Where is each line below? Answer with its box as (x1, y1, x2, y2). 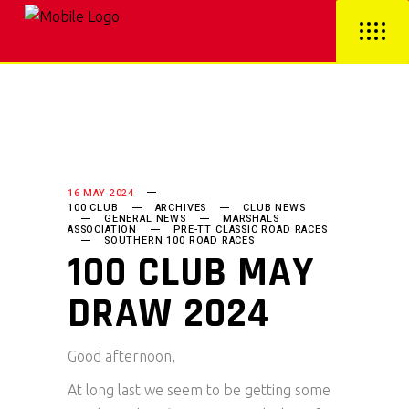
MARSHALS (222, 211, 279, 226)
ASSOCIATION (68, 222, 138, 237)
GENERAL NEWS (104, 211, 186, 226)
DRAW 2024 (68, 288, 271, 341)
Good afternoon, (68, 348, 175, 364)
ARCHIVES (154, 200, 207, 215)
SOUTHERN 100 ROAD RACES (104, 233, 255, 248)
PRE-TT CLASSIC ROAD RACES (173, 222, 328, 237)
